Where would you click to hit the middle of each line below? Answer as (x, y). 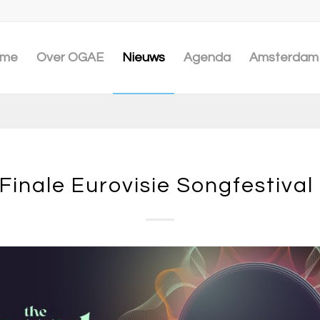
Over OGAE (70, 57)
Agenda (207, 57)
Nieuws (144, 57)
